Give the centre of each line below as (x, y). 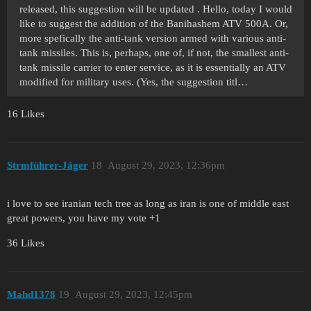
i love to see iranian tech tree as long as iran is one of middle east (148, 203)
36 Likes (26, 243)
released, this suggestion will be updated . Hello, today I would (156, 9)
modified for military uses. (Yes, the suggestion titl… (134, 82)
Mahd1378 (31, 295)
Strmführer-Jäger (48, 166)
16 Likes (26, 114)
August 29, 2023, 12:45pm (133, 295)
